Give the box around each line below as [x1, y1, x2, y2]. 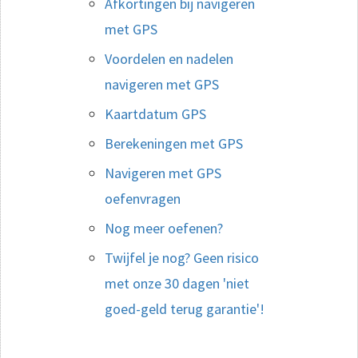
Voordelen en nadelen [105, 49, 233, 68]
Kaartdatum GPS [105, 104, 206, 123]
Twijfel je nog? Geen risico [105, 248, 259, 267]
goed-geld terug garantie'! [105, 299, 265, 318]
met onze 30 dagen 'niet [105, 273, 249, 292]
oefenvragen [105, 189, 181, 208]
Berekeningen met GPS [105, 133, 243, 153]
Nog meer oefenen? [105, 218, 223, 237]
